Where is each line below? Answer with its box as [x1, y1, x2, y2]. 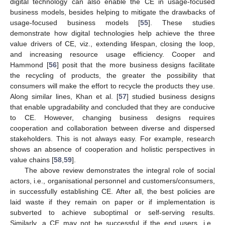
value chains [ [10, 156, 54, 164]
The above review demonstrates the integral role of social [24, 166, 215, 175]
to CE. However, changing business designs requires [10, 114, 215, 122]
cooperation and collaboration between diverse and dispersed [10, 124, 215, 133]
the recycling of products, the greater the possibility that [10, 71, 215, 80]
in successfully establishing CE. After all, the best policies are [10, 187, 215, 196]
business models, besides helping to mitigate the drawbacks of [10, 8, 215, 17]
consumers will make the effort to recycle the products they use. [10, 82, 215, 90]
